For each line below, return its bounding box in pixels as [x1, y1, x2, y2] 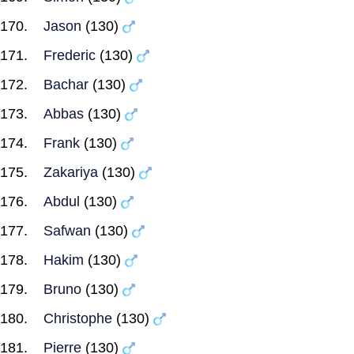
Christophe [43, 311, 112, 326]
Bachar [43, 77, 88, 92]
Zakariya [43, 164, 98, 180]
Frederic [43, 47, 96, 63]
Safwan [43, 223, 91, 239]
